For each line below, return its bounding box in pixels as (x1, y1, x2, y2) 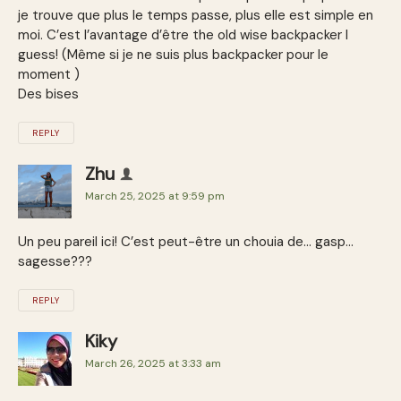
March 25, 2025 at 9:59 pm (85, 188, 225, 203)
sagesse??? (18, 252, 92, 270)
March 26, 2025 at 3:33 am (85, 355, 221, 371)
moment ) (18, 64, 80, 83)
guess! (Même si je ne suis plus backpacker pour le (18, 45, 328, 64)
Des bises (18, 84, 79, 103)
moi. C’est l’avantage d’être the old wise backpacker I (18, 25, 348, 44)
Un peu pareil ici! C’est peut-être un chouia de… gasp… (18, 232, 354, 251)
